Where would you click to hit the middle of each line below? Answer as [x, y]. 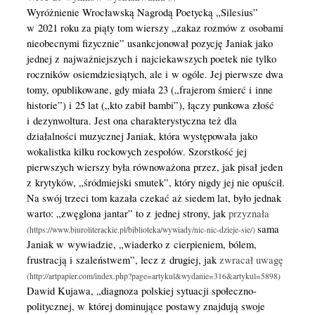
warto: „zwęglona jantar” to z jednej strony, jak [127, 213]
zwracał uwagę [251, 259]
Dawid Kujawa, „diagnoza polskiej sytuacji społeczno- [141, 290]
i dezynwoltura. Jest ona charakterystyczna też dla [131, 120]
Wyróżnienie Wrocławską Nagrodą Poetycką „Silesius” [142, 12]
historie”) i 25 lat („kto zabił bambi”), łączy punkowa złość [150, 105]
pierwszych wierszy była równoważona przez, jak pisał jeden [154, 167]
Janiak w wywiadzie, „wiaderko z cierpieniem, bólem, [141, 244]
